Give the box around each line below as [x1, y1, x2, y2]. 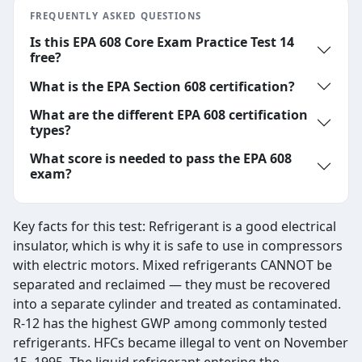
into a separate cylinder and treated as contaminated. [13, 295, 341, 314]
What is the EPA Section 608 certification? [30, 77, 295, 95]
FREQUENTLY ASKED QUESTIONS [30, 9, 201, 22]
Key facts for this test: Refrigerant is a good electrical [13, 217, 336, 236]
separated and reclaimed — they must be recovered [13, 276, 330, 294]
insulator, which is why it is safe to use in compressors [13, 237, 343, 255]
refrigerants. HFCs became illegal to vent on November [13, 334, 348, 352]
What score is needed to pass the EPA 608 [30, 149, 292, 168]
